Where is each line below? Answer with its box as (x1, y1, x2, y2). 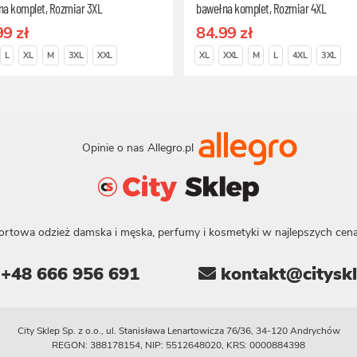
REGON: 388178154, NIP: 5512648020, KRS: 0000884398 (52, 339, 305, 351)
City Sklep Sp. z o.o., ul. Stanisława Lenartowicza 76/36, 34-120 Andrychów (17, 324, 340, 337)
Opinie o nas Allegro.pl (82, 139, 197, 155)
